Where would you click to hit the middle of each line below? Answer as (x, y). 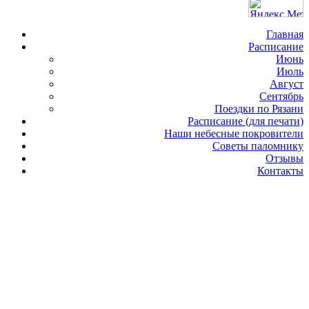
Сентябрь (281, 96)
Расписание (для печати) (246, 121)
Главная (285, 34)
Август (287, 83)
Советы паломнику (258, 146)
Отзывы (285, 158)
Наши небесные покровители (234, 133)
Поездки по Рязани (259, 108)
